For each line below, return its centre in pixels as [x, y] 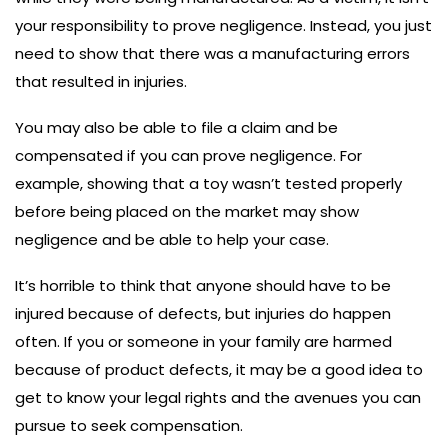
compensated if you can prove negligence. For [188, 155]
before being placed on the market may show [187, 211]
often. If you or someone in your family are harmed [203, 341]
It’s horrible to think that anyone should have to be [203, 285]
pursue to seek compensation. [129, 425]
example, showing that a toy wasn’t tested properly [208, 183]
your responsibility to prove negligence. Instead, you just [223, 25]
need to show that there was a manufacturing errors [212, 53]
